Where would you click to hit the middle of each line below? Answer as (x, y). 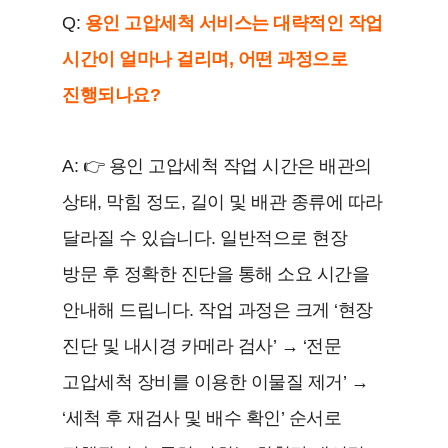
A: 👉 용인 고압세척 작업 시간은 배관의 (217, 165)
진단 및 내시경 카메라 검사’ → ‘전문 (202, 345)
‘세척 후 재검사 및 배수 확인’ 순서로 (202, 417)
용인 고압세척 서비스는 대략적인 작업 (233, 22)
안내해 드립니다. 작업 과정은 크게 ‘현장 (217, 309)
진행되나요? (111, 94)
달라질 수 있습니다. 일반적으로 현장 (205, 237)
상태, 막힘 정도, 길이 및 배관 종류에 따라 (222, 201)
